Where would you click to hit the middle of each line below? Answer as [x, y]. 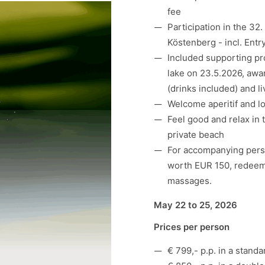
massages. [189, 181]
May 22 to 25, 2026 [195, 205]
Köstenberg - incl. [206, 42]
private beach [195, 135]
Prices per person [192, 227]
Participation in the [208, 27]
